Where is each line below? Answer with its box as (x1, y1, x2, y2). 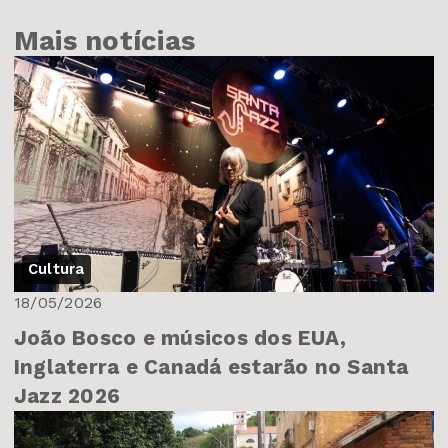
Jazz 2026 (14, 384, 121, 409)
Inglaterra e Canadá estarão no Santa (14, 355, 409, 380)
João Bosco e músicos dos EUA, (14, 326, 346, 351)
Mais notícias (14, 24, 196, 58)
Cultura (28, 260, 85, 279)
